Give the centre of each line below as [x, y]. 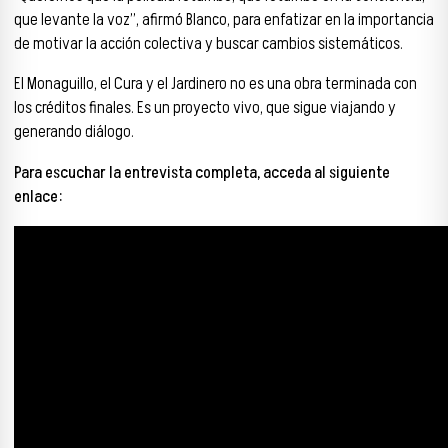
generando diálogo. [74, 132]
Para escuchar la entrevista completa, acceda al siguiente [202, 173]
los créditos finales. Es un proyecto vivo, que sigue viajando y [205, 108]
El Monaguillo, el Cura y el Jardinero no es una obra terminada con [215, 84]
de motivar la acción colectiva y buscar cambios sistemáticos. [208, 43]
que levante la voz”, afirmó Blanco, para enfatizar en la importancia [224, 19]
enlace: [38, 197]
